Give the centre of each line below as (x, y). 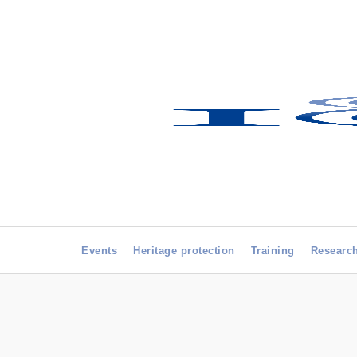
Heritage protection (184, 251)
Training (273, 251)
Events (99, 251)
